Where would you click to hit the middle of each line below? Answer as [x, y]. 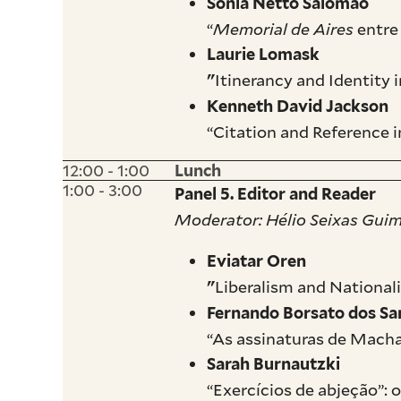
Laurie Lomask [264, 55]
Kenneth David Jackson [298, 107]
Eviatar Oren [257, 261]
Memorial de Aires [284, 29]
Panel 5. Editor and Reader [276, 194]
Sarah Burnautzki [274, 364]
